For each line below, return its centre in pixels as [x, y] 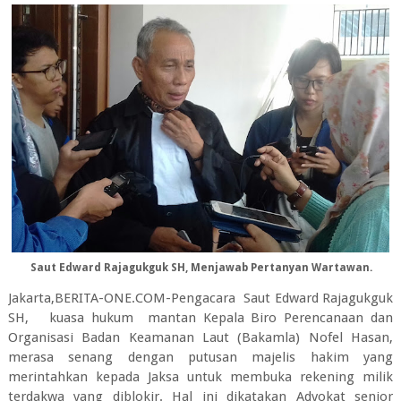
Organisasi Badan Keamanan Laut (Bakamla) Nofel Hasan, [200, 337]
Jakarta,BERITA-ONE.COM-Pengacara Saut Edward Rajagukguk [200, 298]
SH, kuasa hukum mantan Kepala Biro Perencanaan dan [200, 317]
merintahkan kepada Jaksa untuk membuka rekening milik [200, 376]
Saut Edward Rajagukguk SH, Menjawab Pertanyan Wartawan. [200, 268]
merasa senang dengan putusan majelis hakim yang [200, 357]
